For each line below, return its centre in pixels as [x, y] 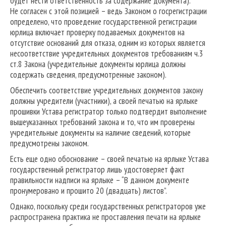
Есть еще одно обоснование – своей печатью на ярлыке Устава [109, 159]
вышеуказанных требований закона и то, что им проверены [102, 122]
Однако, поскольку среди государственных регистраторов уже [108, 207]
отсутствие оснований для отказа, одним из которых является [108, 43]
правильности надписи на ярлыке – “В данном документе [100, 180]
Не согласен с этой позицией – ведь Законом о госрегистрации [108, 11]
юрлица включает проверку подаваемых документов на [97, 33]
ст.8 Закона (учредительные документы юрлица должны [98, 64]
